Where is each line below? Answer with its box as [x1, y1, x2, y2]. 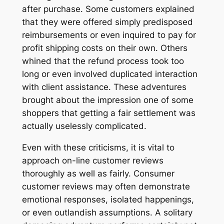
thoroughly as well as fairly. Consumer [21, 168, 174, 178]
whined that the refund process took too [21, 56, 184, 66]
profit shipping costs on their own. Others [21, 43, 187, 53]
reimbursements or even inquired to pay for [21, 30, 196, 40]
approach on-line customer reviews [21, 155, 163, 165]
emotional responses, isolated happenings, [21, 194, 194, 204]
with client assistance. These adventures [21, 82, 186, 92]
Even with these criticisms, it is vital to [21, 142, 174, 152]
